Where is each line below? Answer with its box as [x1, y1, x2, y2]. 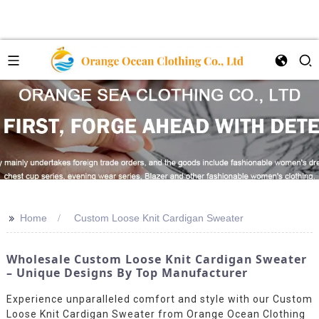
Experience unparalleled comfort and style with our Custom [6, 293, 313, 305]
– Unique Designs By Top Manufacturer [6, 265, 248, 281]
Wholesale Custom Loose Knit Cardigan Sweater [6, 251, 307, 267]
